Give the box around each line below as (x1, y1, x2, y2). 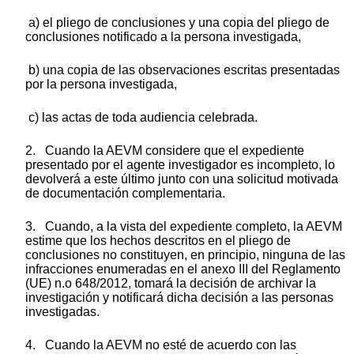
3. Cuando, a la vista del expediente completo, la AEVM (25, 219, 342, 233)
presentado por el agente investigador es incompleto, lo (25, 157, 335, 171)
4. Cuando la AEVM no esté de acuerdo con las (25, 337, 296, 352)
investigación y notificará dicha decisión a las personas (25, 290, 333, 304)
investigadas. (25, 304, 100, 318)
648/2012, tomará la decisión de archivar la (72, 276, 316, 290)
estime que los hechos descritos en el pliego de (25, 233, 291, 247)
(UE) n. (25, 276, 65, 290)
